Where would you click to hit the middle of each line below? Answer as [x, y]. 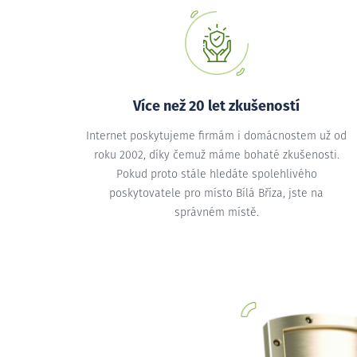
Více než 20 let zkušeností [217, 107]
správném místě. [216, 213]
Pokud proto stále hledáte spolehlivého [216, 175]
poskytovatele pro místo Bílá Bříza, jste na [217, 194]
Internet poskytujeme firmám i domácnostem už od [217, 136]
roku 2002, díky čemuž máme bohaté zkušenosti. [216, 155]
